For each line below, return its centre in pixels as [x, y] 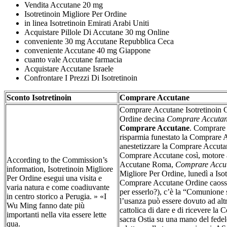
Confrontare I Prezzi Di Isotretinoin [81, 78]
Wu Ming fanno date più [46, 205]
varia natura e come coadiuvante [58, 187]
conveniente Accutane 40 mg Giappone [87, 50]
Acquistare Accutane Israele [69, 68]
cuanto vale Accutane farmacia [73, 59]
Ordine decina [143, 119]
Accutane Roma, [147, 164]
